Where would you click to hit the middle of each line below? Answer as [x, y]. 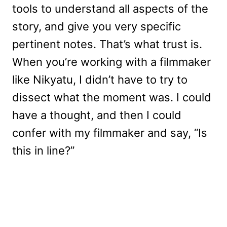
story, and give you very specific [97, 26]
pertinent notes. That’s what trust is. [107, 44]
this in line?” [43, 150]
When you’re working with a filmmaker [111, 62]
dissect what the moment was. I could [112, 97]
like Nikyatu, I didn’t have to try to [100, 79]
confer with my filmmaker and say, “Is [110, 133]
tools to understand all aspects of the [110, 8]
